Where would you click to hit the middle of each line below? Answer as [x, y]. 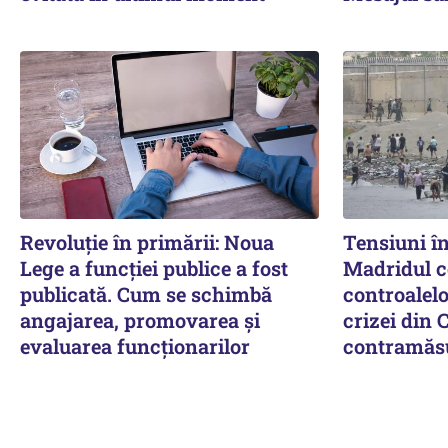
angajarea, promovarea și [140, 319]
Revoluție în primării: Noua [147, 241]
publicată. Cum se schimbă [146, 293]
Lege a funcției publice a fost [154, 267]
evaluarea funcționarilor [135, 345]
